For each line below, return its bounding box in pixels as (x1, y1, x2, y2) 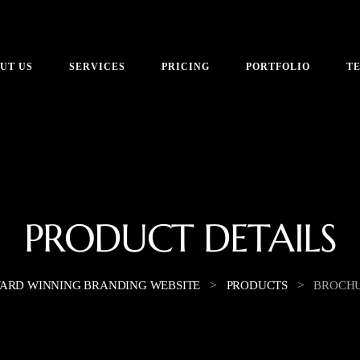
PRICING (162, 60, 211, 72)
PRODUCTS (226, 278, 288, 292)
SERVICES (69, 60, 126, 72)
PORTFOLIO (246, 60, 311, 72)
